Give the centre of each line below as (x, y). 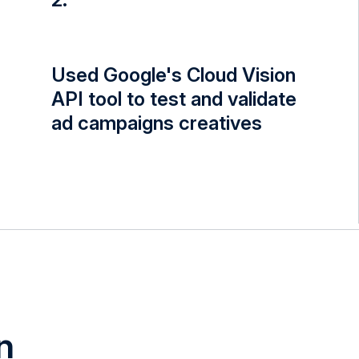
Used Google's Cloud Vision (173, 75)
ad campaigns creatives (157, 123)
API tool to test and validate (174, 99)
